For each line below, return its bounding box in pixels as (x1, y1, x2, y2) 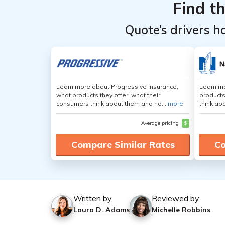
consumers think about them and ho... (56, 100, 168, 107)
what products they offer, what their (56, 91, 160, 99)
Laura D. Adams (73, 205, 130, 214)
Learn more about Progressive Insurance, (56, 83, 178, 90)
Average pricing (141, 120, 180, 126)
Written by (73, 193, 112, 203)
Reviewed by (152, 193, 199, 203)
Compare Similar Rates (71, 139, 175, 150)
